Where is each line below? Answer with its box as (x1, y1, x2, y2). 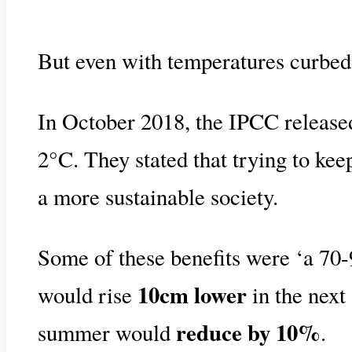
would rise (38, 279, 137, 310)
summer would (38, 317, 176, 347)
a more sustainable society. (38, 181, 278, 212)
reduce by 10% (176, 315, 321, 349)
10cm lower (137, 277, 247, 311)
